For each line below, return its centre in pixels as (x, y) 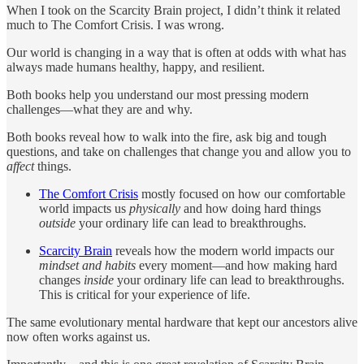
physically (155, 208)
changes (61, 279)
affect (20, 166)
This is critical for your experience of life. (145, 294)
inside (100, 279)
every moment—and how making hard (236, 265)
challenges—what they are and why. (100, 109)
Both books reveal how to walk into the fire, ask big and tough (167, 136)
